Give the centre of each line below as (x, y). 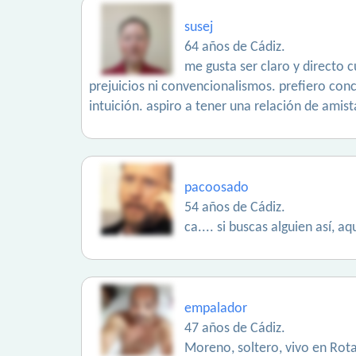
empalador (216, 309)
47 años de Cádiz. (235, 329)
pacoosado (217, 188)
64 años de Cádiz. (235, 47)
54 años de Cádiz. (235, 208)
